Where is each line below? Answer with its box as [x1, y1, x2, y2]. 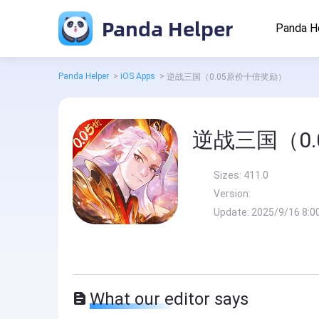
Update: [214, 206, 251, 218]
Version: [214, 188, 251, 199]
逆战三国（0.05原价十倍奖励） [167, 72, 286, 82]
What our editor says [90, 289, 249, 309]
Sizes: [214, 169, 244, 181]
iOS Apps [120, 71, 155, 81]
